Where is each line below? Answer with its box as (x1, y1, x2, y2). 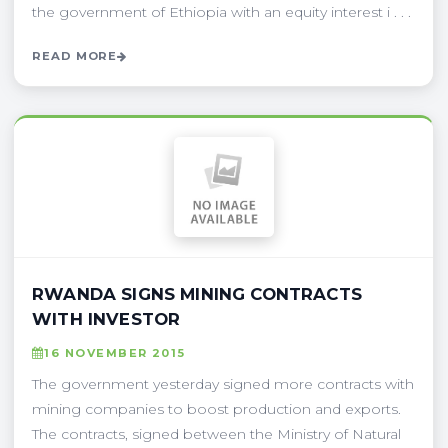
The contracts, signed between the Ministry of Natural (32, 424, 401, 443)
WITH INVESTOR (32, 308, 181, 329)
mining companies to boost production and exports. (32, 399, 401, 418)
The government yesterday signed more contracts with (32, 374, 414, 393)
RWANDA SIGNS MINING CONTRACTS (32, 283, 362, 304)
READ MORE (32, 48, 118, 63)
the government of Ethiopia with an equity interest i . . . (32, 2, 411, 21)
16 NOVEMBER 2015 (44, 345, 186, 360)
